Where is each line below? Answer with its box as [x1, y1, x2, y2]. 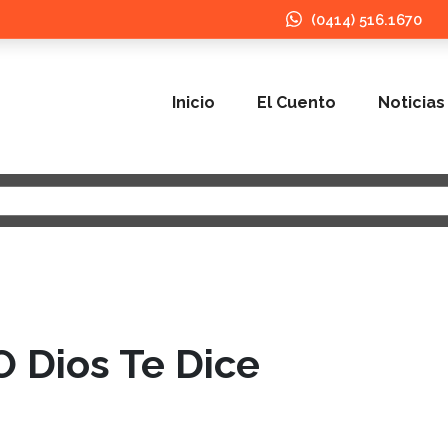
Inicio [172, 92, 215, 112]
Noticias [378, 92, 445, 112]
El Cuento [257, 92, 336, 112]
